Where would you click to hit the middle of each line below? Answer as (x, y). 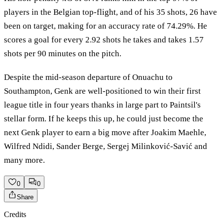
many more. (24, 160)
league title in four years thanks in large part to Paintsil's (102, 105)
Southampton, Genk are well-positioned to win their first (102, 91)
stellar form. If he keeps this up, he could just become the (104, 118)
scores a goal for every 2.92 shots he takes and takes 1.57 (104, 40)
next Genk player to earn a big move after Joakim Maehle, (105, 132)
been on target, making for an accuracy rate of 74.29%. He (106, 26)
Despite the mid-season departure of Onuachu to (88, 77)
